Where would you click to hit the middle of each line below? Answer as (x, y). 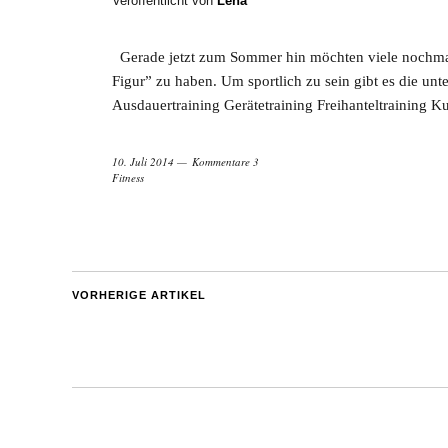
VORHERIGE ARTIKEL (139, 295)
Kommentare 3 (225, 162)
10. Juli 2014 (143, 162)
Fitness (128, 178)
